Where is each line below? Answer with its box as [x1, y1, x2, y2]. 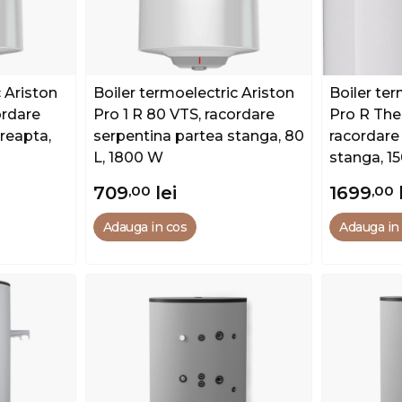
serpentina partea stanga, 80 [92, 127, 304, 144]
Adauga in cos [102, 218, 188, 235]
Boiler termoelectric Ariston [92, 83, 294, 101]
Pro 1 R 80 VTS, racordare [92, 105, 275, 123]
